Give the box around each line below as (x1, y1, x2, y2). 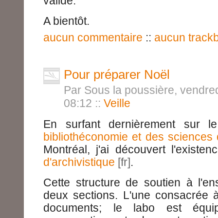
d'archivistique (43, 156, 115, 169)
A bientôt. (43, 15, 90, 28)
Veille (104, 97, 130, 110)
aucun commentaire (43, 31, 143, 44)
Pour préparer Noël (64, 68, 170, 82)
